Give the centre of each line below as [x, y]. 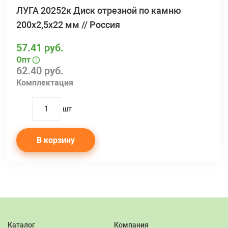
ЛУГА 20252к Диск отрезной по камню [99, 10]
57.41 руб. [40, 48]
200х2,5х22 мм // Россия [68, 24]
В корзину [56, 140]
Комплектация [45, 82]
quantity [46, 115]
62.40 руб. [40, 70]
